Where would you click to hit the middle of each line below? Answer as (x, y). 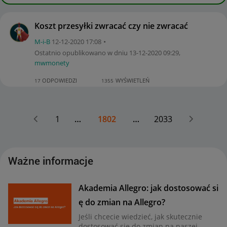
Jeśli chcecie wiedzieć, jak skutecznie (140, 216)
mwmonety (52, 63)
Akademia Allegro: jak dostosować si (148, 188)
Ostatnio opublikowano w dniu (82, 52)
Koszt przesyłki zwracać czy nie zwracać (111, 26)
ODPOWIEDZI (59, 80)
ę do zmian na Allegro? (122, 202)
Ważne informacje (51, 161)
